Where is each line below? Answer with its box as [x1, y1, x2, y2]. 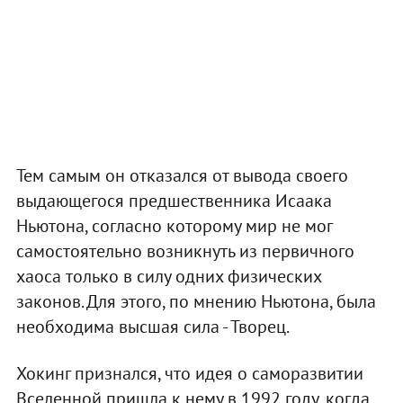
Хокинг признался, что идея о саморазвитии [15, 361, 363, 385]
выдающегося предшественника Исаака [15, 188, 332, 212]
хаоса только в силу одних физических [15, 264, 321, 288]
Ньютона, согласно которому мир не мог [15, 213, 332, 237]
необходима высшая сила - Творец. [15, 314, 290, 338]
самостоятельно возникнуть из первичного [15, 238, 354, 263]
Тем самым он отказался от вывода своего [15, 163, 348, 187]
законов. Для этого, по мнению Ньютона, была [15, 289, 376, 313]
